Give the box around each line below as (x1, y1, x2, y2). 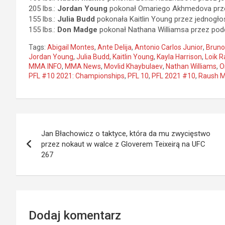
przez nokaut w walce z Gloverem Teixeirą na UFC (41, 140, 205, 149)
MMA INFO (29, 62, 62, 70)
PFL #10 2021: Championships (29, 72, 125, 80)
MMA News (65, 62, 101, 70)
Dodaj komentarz (29, 208, 121, 222)
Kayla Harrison (157, 53, 202, 61)
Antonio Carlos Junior (135, 43, 203, 51)
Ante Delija (97, 43, 132, 51)
